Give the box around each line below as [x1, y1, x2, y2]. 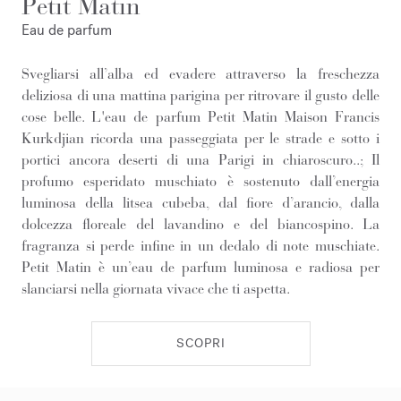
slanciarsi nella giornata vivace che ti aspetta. [21, 280, 290, 297]
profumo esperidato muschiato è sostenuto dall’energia [21, 173, 380, 190]
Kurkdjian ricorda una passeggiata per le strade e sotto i [21, 130, 380, 147]
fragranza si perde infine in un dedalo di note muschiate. [21, 237, 380, 254]
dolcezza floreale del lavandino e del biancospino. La [21, 216, 380, 233]
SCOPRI [175, 335, 226, 352]
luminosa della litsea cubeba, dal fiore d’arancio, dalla [21, 194, 380, 211]
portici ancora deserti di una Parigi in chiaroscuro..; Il [21, 151, 380, 168]
